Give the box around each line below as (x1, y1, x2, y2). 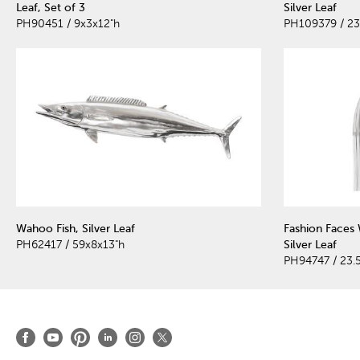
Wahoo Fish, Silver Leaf (16, 222, 135, 235)
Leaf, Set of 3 (16, 2, 85, 14)
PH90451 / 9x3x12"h (16, 18, 120, 31)
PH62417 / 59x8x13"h (16, 238, 125, 251)
